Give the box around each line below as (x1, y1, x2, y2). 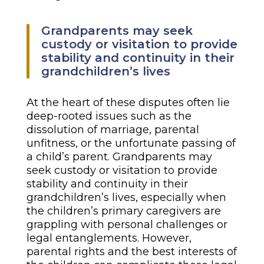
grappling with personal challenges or (26, 218, 227, 232)
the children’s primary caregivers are (26, 204, 221, 218)
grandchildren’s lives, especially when (26, 191, 226, 204)
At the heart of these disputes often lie (26, 96, 230, 110)
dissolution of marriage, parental (26, 123, 199, 137)
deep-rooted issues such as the (26, 110, 192, 123)
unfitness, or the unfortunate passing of (26, 137, 236, 150)
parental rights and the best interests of (26, 245, 237, 259)
